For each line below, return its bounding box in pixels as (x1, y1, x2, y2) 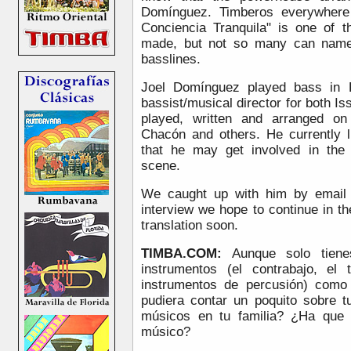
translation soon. (141, 217, 238, 233)
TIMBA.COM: (141, 245, 222, 261)
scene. (141, 157, 180, 173)
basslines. (141, 51, 201, 67)
